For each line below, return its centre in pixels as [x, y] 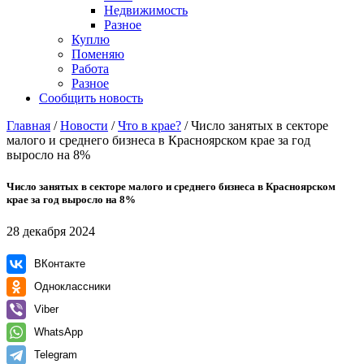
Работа [90, 69]
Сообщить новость [91, 98]
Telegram [56, 355]
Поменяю [98, 54]
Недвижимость [146, 10]
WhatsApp [58, 332]
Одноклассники [72, 287]
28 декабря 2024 [51, 232]
